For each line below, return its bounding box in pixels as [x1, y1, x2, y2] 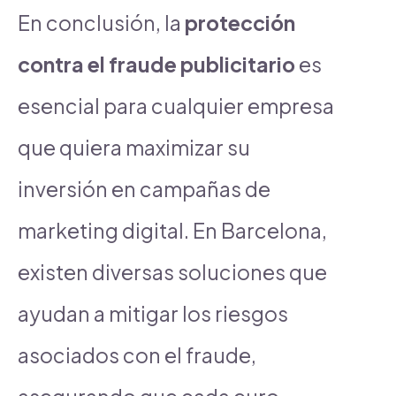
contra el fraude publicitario [18, 50, 295, 77]
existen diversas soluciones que [18, 258, 327, 285]
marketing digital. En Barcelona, [18, 217, 327, 243]
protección [185, 9, 295, 35]
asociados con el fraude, [18, 341, 256, 368]
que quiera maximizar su [18, 133, 250, 160]
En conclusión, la [18, 9, 185, 35]
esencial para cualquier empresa [18, 92, 334, 118]
